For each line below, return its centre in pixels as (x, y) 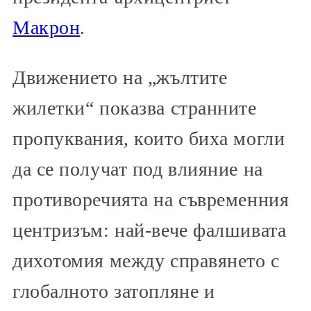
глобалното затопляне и (114, 291)
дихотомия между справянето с (146, 261)
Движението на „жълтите (120, 77)
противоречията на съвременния (151, 200)
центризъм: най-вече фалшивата (150, 230)
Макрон (47, 27)
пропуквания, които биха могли (149, 138)
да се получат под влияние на (138, 169)
